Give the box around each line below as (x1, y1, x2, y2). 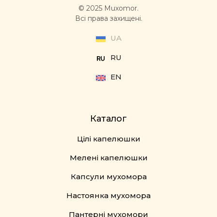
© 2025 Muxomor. (78, 4, 139, 13)
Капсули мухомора (70, 172, 147, 182)
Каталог (90, 113, 127, 124)
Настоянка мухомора (66, 191, 151, 201)
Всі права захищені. (75, 14, 142, 23)
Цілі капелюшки (77, 134, 140, 144)
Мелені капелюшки (69, 153, 148, 163)
